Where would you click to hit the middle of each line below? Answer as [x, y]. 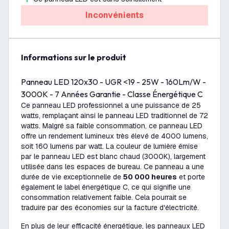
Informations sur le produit [75, 57]
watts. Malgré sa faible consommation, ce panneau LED [112, 126]
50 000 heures [150, 177]
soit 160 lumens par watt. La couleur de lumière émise [109, 146]
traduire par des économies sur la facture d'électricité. [110, 208]
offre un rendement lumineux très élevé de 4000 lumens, [114, 136]
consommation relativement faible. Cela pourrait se [104, 197]
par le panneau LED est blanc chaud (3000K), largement [113, 156]
